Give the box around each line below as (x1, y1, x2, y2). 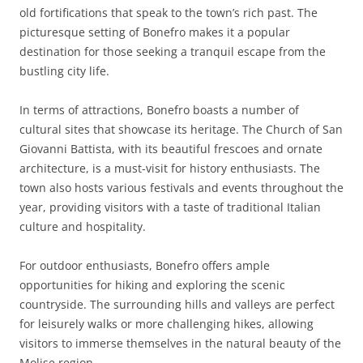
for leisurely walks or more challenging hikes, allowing (19, 316, 314, 331)
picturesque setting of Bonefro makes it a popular (19, 24, 290, 40)
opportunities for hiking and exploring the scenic (19, 277, 285, 293)
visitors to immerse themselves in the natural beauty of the (19, 335, 341, 351)
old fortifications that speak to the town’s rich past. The (19, 5, 318, 20)
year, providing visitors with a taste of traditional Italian (19, 199, 321, 215)
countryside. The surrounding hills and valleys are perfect (19, 297, 335, 312)
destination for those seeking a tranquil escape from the (19, 44, 326, 59)
